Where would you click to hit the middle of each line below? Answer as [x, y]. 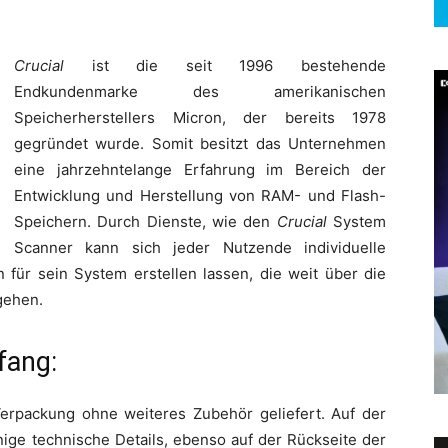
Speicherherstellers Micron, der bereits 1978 [200, 117]
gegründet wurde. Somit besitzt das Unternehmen [200, 143]
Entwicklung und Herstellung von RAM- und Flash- [200, 195]
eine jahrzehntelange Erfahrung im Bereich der [200, 169]
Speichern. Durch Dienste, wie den [145, 221]
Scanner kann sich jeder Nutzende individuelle [200, 247]
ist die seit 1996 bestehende [225, 65]
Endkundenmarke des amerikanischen [200, 91]
